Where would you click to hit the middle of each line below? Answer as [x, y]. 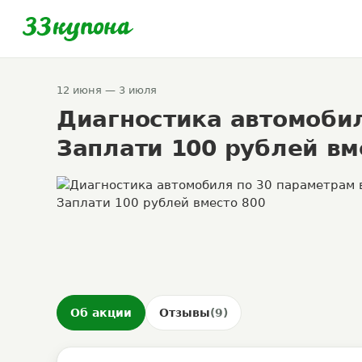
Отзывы [185, 312]
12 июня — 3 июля [107, 90]
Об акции [101, 312]
